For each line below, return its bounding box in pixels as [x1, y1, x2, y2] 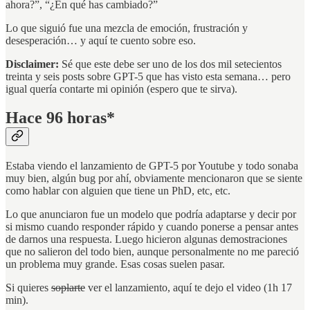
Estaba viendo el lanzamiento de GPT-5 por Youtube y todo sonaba [6, 160, 298, 172]
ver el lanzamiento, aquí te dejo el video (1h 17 [85, 282, 292, 294]
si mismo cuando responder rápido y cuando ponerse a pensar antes [6, 221, 298, 233]
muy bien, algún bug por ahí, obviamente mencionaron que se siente [6, 172, 302, 185]
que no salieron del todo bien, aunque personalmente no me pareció [6, 246, 299, 258]
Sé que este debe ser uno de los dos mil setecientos [59, 57, 282, 70]
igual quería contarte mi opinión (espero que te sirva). [6, 82, 237, 95]
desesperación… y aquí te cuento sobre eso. [6, 34, 196, 46]
